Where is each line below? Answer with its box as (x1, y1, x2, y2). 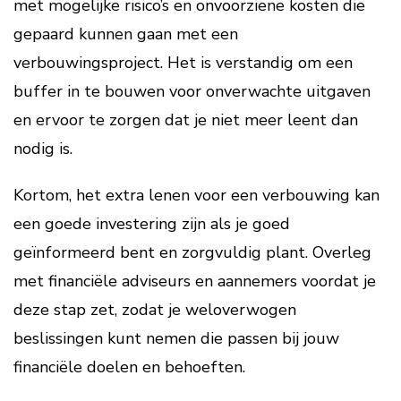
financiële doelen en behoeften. (13, 356, 245, 378)
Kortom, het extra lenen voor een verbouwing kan (13, 184, 380, 206)
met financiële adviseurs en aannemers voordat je (13, 270, 376, 292)
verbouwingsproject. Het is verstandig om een (13, 52, 353, 73)
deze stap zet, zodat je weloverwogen (13, 299, 296, 320)
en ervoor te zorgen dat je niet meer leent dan (13, 109, 358, 131)
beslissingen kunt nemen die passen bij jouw (13, 328, 339, 349)
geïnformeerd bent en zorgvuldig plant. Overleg (13, 242, 371, 263)
